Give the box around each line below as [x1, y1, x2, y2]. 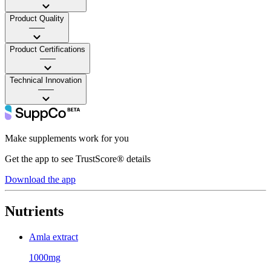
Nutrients [5, 203, 64, 219]
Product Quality [10, 13, 64, 23]
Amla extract [29, 231, 78, 242]
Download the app [5, 174, 76, 184]
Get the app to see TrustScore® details [5, 153, 151, 164]
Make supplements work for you [5, 132, 129, 143]
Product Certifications [10, 44, 85, 54]
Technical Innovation [10, 75, 82, 85]
